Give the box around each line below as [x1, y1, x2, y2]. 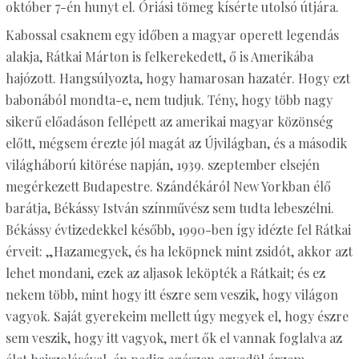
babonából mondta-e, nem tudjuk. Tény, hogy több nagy [5, 91, 333, 108]
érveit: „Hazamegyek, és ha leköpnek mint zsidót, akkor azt [5, 242, 353, 260]
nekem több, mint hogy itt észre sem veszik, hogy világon [5, 285, 338, 303]
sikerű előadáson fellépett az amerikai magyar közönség [5, 112, 333, 130]
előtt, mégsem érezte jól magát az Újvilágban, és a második [5, 134, 347, 151]
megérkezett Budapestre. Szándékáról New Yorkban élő [5, 177, 331, 195]
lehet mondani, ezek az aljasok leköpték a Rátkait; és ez [5, 264, 325, 281]
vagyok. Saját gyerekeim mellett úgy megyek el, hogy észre [5, 307, 349, 325]
